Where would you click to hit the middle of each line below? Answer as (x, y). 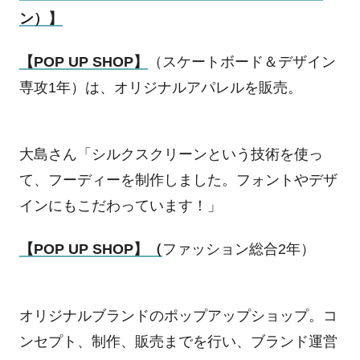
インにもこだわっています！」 (120, 206)
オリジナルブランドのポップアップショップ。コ (178, 316)
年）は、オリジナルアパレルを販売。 (179, 87)
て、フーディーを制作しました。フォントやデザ (178, 180)
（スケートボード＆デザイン (241, 61)
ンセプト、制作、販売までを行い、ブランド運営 (178, 342)
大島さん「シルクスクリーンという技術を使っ (171, 155)
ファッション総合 (220, 249)
